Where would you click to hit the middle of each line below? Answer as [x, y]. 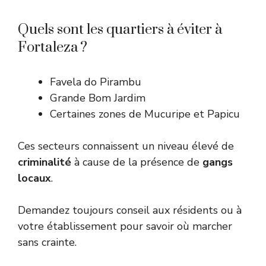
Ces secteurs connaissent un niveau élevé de [126, 146]
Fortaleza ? [53, 48]
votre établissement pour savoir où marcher [125, 227]
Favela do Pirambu [96, 82]
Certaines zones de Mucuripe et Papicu [145, 114]
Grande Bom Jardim [98, 98]
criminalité [45, 162]
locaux [34, 178]
